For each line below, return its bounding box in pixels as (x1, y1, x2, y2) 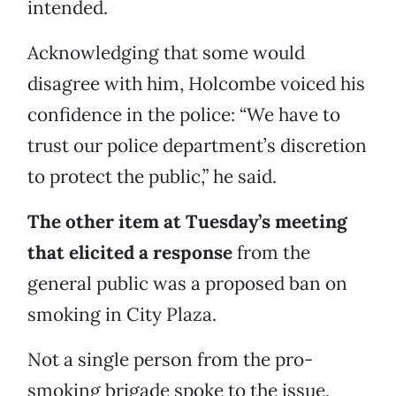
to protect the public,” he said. (27, 164, 277, 189)
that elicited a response (27, 240, 232, 265)
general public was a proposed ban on (27, 271, 347, 296)
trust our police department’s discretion (27, 133, 367, 158)
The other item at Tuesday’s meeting (27, 209, 347, 234)
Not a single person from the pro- (27, 347, 313, 372)
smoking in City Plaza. (27, 302, 217, 327)
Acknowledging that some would (27, 41, 305, 65)
